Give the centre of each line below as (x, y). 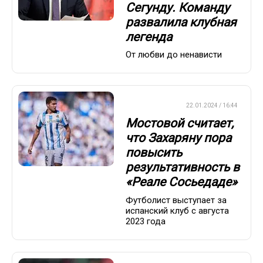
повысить (154, 153)
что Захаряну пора (178, 138)
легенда (149, 37)
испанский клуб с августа (177, 210)
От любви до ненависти (174, 54)
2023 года (146, 221)
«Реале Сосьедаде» (181, 182)
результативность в (183, 168)
